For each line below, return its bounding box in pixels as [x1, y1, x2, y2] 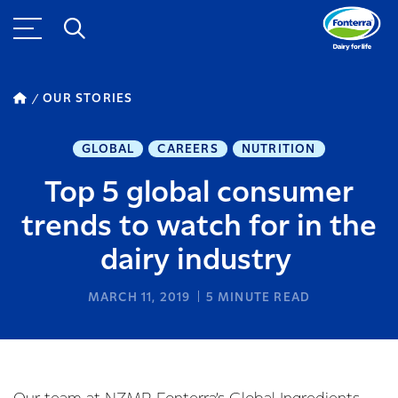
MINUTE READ [213, 291, 311, 304]
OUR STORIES [43, 92, 133, 105]
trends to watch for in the [21, 212, 377, 242]
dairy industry [99, 246, 298, 275]
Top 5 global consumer [44, 179, 354, 208]
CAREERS [157, 143, 219, 155]
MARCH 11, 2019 [87, 291, 191, 304]
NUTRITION [241, 143, 316, 155]
